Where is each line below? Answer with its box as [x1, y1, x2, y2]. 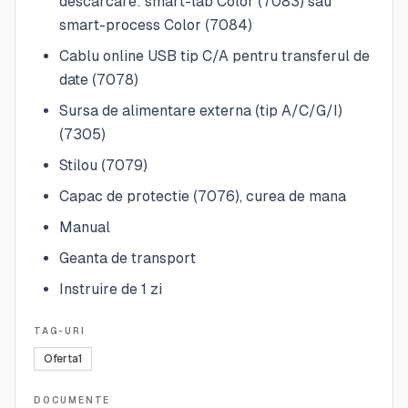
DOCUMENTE [34, 394, 111, 405]
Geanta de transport [59, 249, 196, 267]
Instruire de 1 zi [59, 280, 162, 298]
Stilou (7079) [59, 156, 148, 174]
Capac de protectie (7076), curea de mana [59, 187, 346, 205]
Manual [59, 218, 110, 236]
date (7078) [59, 70, 138, 88]
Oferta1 [44, 352, 82, 365]
